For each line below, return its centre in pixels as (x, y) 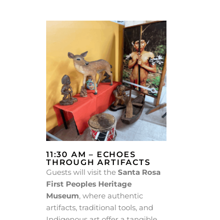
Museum (63, 196)
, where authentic (111, 196)
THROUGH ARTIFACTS (98, 163)
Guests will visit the (82, 172)
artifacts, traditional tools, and (100, 208)
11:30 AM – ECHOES (91, 155)
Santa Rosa (139, 172)
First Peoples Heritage (89, 184)
